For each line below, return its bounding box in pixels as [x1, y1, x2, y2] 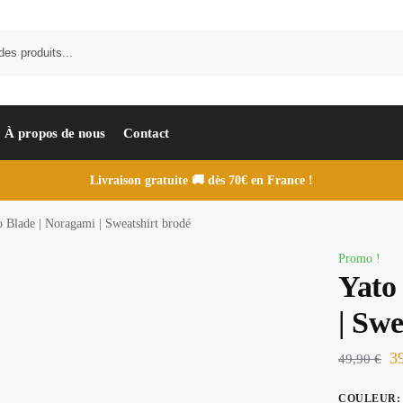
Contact [123, 126, 170, 140]
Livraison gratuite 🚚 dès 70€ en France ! [90, 174, 313, 187]
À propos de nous [4, 126, 105, 140]
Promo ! [338, 252, 381, 265]
